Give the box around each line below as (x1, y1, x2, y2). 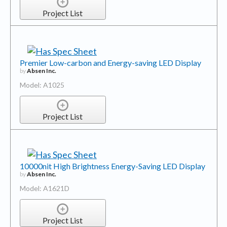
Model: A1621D (19, 184, 69, 193)
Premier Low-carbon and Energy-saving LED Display (19, 57, 201, 67)
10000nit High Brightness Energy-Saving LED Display (19, 161, 205, 171)
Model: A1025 (19, 80, 64, 89)
